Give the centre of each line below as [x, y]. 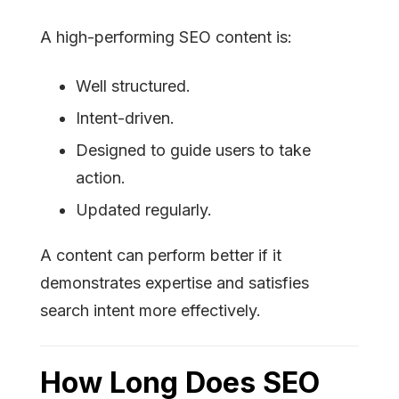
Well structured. [133, 86]
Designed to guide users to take [193, 151]
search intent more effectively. [153, 311]
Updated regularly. [144, 210]
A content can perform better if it [161, 256]
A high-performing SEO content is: [166, 37]
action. [101, 178]
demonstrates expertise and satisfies [175, 283]
